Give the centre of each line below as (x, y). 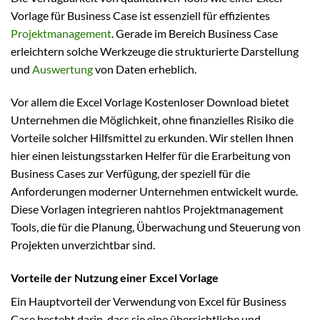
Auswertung (62, 69)
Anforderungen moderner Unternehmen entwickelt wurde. (154, 191)
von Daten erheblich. (145, 69)
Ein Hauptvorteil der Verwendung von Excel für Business (149, 301)
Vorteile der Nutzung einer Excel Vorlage (115, 277)
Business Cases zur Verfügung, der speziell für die (130, 174)
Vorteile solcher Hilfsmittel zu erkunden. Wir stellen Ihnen (152, 138)
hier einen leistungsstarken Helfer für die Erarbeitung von (151, 156)
